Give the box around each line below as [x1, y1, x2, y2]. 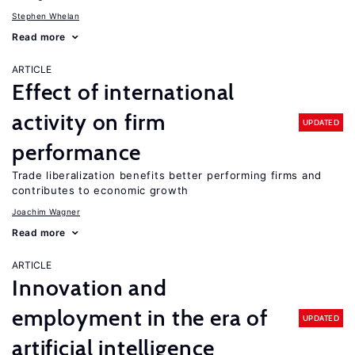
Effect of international [12, 78, 235, 105]
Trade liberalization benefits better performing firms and [12, 169, 322, 181]
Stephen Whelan [12, 11, 79, 21]
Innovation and [12, 274, 167, 301]
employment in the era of [12, 304, 269, 331]
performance [12, 139, 142, 166]
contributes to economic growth [12, 184, 189, 197]
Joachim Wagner [12, 207, 80, 216]
